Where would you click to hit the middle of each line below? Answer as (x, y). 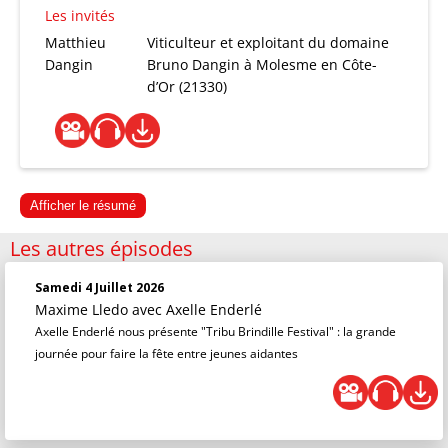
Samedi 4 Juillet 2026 (99, 287)
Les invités (80, 15)
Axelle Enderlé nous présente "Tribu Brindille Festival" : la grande (215, 331)
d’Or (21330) (187, 86)
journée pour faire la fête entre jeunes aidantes (166, 353)
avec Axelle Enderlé (197, 309)
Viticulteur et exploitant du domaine (268, 42)
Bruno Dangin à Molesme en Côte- (262, 64)
